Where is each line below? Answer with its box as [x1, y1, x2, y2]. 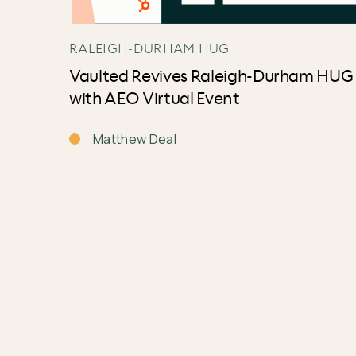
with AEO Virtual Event [69, 91, 240, 107]
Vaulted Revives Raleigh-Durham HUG [69, 69, 354, 85]
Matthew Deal [93, 130, 176, 148]
